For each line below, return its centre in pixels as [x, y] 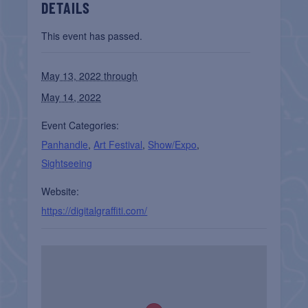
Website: [60, 191]
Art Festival [118, 145]
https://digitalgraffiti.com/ [95, 211]
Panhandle [65, 145]
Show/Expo [173, 145]
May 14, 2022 [71, 97]
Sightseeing [67, 163]
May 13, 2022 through [90, 76]
